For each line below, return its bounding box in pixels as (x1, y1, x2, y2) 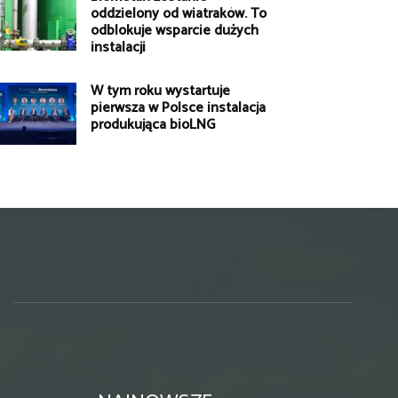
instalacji (91, 36, 146, 60)
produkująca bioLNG (91, 113, 215, 138)
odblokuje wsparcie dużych (91, 19, 259, 44)
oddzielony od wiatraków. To (91, 2, 267, 27)
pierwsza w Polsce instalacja (91, 96, 266, 121)
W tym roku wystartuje (91, 79, 230, 104)
